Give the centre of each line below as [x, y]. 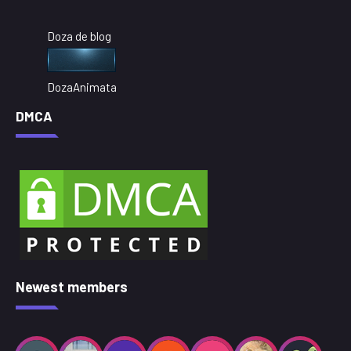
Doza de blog [79, 36]
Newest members [72, 286]
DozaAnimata [82, 87]
